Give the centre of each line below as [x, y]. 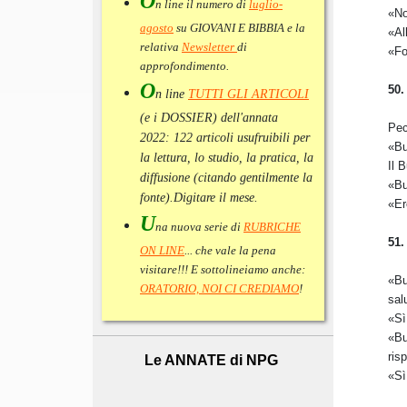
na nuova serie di [199, 227]
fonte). [157, 198]
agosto [157, 28]
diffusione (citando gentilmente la [226, 178]
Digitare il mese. [216, 198]
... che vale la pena [230, 251]
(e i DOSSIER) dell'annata [209, 118]
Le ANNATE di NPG [211, 361]
